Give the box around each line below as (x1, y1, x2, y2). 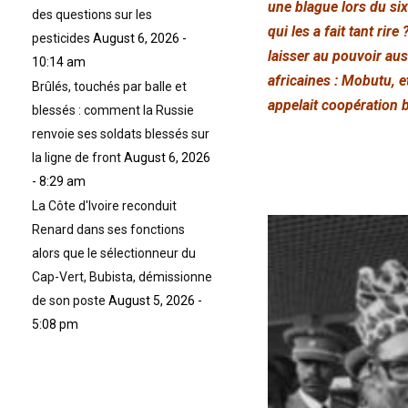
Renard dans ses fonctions (32, 222, 185, 238)
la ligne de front (32, 150, 121, 166)
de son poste (32, 293, 106, 309)
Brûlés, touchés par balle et (32, 79, 187, 95)
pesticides (32, 31, 90, 46)
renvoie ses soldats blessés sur (32, 127, 209, 142)
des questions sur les (32, 7, 152, 23)
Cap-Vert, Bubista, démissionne (32, 270, 212, 285)
